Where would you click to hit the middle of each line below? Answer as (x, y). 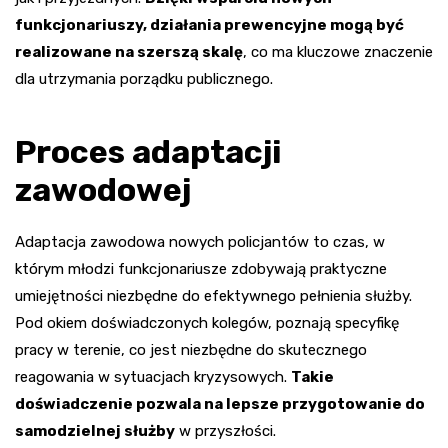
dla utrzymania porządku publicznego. (144, 78)
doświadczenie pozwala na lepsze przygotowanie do (220, 403)
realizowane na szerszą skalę (129, 51)
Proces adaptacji (148, 151)
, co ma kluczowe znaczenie (338, 51)
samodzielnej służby (95, 430)
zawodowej (103, 189)
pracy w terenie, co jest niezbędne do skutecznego (191, 349)
